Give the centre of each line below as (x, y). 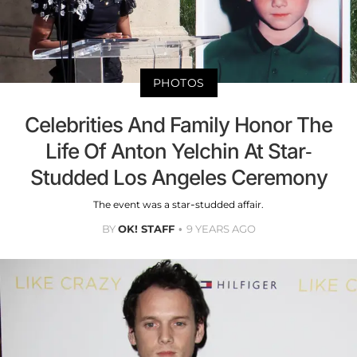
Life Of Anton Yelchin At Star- (178, 151)
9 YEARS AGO (221, 229)
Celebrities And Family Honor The (178, 125)
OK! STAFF (146, 229)
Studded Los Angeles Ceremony (178, 178)
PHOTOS (178, 83)
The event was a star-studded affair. (178, 205)
